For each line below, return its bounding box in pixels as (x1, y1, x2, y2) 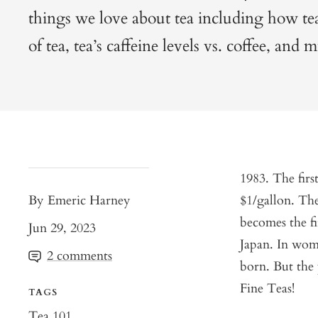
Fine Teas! (240, 280, 295, 298)
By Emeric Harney (28, 192, 131, 210)
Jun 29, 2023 (28, 219, 96, 238)
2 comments (47, 247, 112, 265)
